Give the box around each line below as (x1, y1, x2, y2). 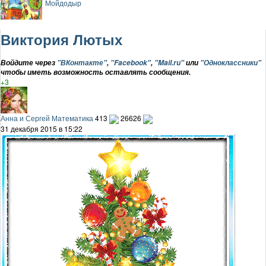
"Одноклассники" (200, 58, 261, 68)
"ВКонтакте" (57, 58, 107, 68)
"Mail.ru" (154, 58, 184, 68)
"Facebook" (110, 58, 151, 68)
